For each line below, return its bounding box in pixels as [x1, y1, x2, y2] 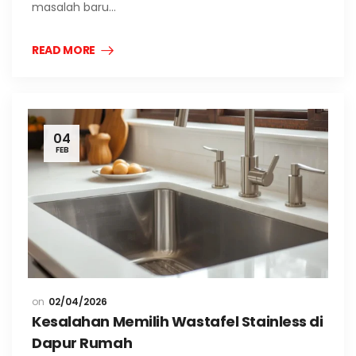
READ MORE [32, 42, 95, 59]
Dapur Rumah [32, 333, 133, 354]
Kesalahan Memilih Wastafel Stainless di [32, 311, 323, 332]
